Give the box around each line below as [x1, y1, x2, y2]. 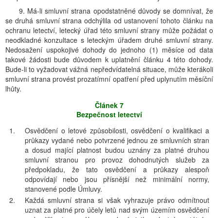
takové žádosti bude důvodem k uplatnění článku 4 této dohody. [5, 54, 213, 64]
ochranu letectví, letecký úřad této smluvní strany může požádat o [5, 25, 213, 35]
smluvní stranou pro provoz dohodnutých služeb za [25, 155, 209, 164]
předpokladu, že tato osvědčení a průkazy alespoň [25, 164, 209, 174]
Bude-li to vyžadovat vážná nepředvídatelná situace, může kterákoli [5, 64, 213, 74]
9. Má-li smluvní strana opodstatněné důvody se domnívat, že [19, 6, 213, 16]
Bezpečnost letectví [76, 109, 142, 119]
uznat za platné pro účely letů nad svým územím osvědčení [25, 205, 209, 215]
